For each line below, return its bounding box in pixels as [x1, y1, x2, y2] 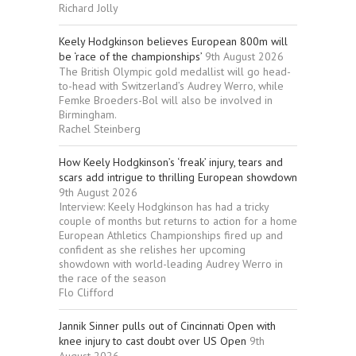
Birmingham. [59, 106, 117, 122]
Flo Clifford [59, 284, 114, 300]
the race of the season [59, 270, 166, 285]
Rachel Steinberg [59, 121, 141, 136]
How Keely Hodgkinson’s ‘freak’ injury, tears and [59, 154, 283, 169]
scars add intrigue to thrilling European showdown [59, 169, 297, 184]
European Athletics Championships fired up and [59, 227, 283, 242]
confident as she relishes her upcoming [59, 242, 246, 257]
